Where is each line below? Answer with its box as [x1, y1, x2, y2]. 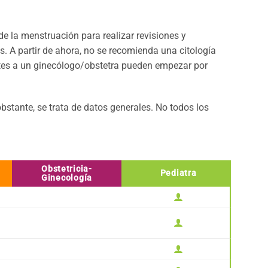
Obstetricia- [41, 164, 92, 175]
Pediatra [160, 168, 197, 179]
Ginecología [41, 173, 92, 184]
